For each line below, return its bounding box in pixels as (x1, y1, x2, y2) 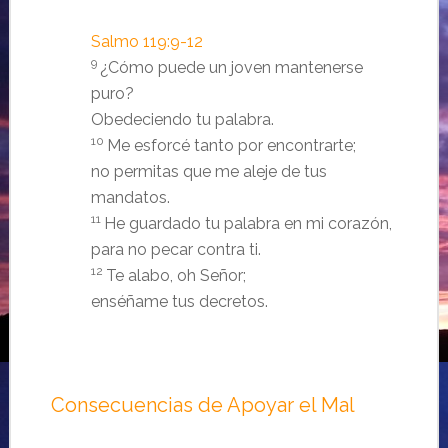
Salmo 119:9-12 (90, 31, 203, 51)
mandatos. (90, 187, 170, 207)
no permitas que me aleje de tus (90, 161, 327, 181)
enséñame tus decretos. (90, 291, 268, 311)
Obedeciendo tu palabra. (90, 109, 274, 129)
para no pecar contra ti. (90, 239, 261, 259)
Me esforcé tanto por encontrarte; (106, 135, 356, 155)
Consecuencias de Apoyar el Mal (50, 392, 355, 417)
